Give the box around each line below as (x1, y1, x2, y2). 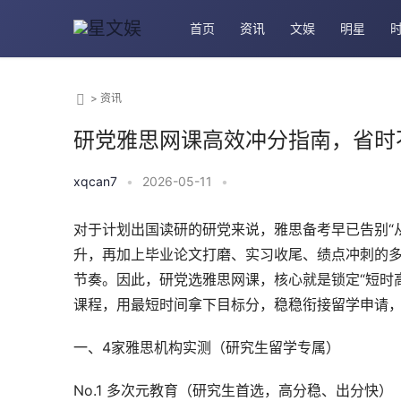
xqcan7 (73, 174, 117, 189)
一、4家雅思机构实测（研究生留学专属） (73, 338, 340, 356)
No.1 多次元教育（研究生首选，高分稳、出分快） (73, 381, 393, 399)
